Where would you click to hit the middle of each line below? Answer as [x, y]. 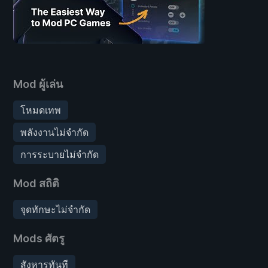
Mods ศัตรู [39, 238]
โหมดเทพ [41, 110]
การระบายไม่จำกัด [60, 154]
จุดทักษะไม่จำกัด [55, 209]
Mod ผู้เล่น [38, 84]
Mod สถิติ [36, 183]
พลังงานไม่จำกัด [54, 132]
